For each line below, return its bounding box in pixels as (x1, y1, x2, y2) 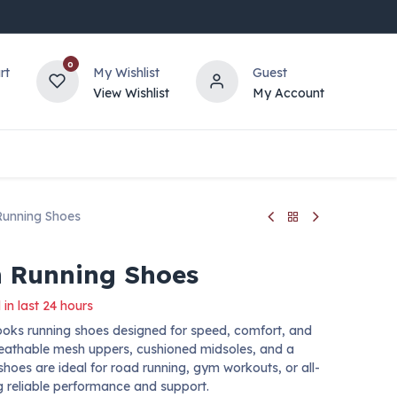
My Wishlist (92, 64, 160, 81)
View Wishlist (92, 84, 169, 101)
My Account (252, 84, 324, 101)
